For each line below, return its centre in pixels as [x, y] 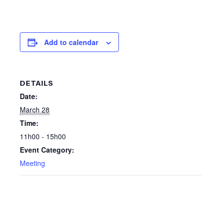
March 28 [35, 110]
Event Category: [47, 150]
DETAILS [37, 83]
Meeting [32, 163]
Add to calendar [71, 42]
